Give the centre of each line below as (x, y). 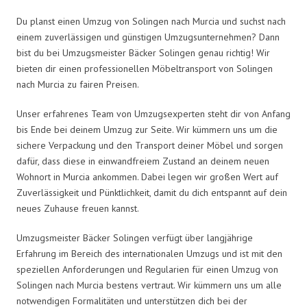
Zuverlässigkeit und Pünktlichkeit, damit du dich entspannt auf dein (152, 192)
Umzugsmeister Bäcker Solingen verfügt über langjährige (135, 237)
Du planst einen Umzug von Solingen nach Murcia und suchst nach (151, 21)
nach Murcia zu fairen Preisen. (78, 84)
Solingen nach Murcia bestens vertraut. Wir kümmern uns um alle (149, 285)
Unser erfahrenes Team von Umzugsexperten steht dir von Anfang (153, 113)
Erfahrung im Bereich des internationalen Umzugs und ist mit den (149, 253)
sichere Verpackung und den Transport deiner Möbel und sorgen (150, 145)
